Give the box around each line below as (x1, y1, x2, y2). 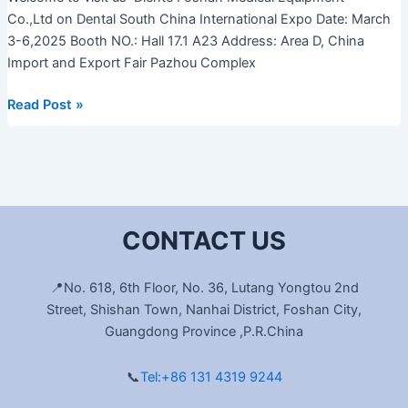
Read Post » (6, 96, 84, 113)
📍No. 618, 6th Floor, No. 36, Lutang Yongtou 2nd (49, 280, 359, 296)
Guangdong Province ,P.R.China (105, 323, 303, 340)
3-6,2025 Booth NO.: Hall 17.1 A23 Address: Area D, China (6, 32, 364, 49)
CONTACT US (122, 226, 286, 256)
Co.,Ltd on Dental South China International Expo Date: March (6, 10, 391, 27)
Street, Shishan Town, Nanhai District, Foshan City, (46, 301, 362, 318)
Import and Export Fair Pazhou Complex (6, 54, 256, 71)
